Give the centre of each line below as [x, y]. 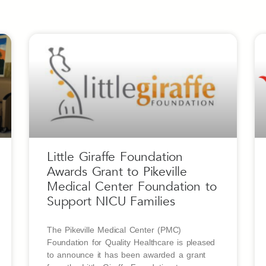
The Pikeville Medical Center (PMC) [114, 230]
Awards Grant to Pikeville [117, 172]
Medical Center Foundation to [132, 187]
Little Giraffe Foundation [115, 157]
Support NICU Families [111, 202]
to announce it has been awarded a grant [126, 255]
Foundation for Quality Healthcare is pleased [131, 243]
